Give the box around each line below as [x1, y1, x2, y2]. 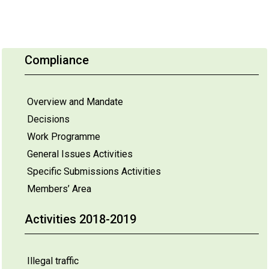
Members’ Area [27, 183, 91, 195]
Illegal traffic [27, 255, 79, 267]
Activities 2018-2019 [25, 212, 136, 226]
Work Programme [27, 131, 100, 142]
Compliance [25, 53, 89, 67]
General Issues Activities [27, 148, 133, 160]
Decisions [27, 113, 70, 125]
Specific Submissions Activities [27, 166, 161, 177]
